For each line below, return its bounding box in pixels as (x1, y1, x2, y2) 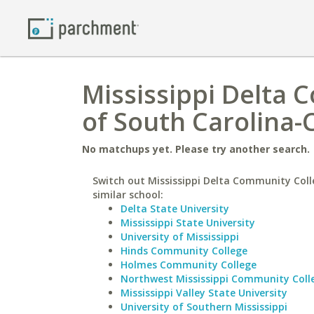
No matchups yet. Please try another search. (82, 142, 310, 156)
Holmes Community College (121, 258, 257, 271)
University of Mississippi (121, 230, 239, 243)
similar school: (93, 188, 163, 201)
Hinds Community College (121, 244, 247, 257)
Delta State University (121, 202, 229, 215)
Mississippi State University (121, 216, 255, 229)
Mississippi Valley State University (121, 286, 287, 299)
